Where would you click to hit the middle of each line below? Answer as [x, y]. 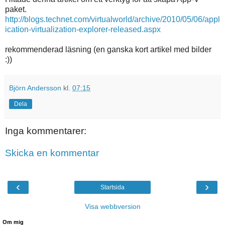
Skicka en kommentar [52, 153]
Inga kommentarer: [46, 131]
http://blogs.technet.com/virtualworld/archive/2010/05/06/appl [113, 19]
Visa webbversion [113, 206]
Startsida [113, 187]
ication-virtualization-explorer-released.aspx [83, 29]
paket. [16, 9]
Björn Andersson [35, 88]
